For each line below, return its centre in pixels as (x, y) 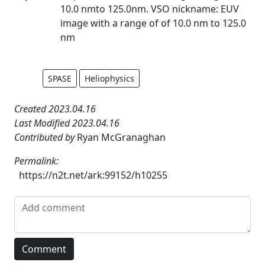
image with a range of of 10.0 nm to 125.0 (153, 23)
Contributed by (46, 137)
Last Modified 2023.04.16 (67, 123)
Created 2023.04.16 (55, 109)
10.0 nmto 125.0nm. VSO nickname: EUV (150, 9)
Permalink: (36, 161)
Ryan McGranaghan (121, 137)
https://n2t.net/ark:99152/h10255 (93, 175)
